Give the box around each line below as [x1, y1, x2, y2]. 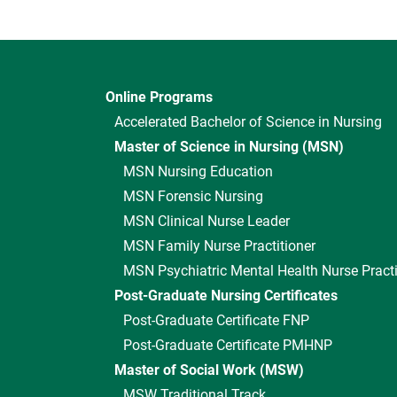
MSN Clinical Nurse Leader [123, 213, 290, 230]
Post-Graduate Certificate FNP [123, 312, 309, 329]
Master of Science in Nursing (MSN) [114, 138, 344, 155]
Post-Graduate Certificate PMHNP [123, 337, 332, 354]
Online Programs [105, 89, 213, 105]
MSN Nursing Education [123, 163, 273, 180]
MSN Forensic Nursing [123, 188, 263, 205]
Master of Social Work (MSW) [114, 362, 304, 378]
